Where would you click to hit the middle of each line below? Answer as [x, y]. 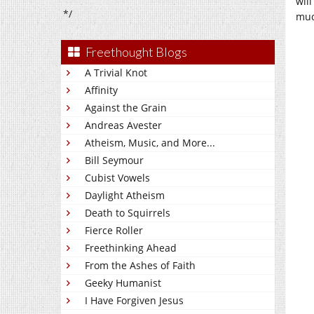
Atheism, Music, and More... [150, 143]
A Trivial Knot [116, 73]
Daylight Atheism [125, 195]
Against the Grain [126, 108]
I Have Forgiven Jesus [134, 300]
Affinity [101, 90]
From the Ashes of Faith [140, 265]
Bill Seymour [114, 160]
